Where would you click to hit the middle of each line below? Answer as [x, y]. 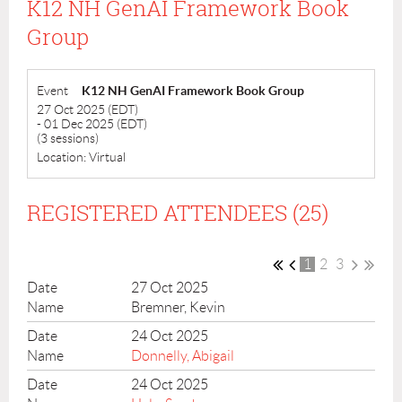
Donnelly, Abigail [183, 355]
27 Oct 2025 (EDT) [87, 109]
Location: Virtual [81, 157]
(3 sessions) [68, 138]
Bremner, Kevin [179, 307]
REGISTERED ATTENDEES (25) [178, 212]
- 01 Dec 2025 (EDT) [92, 123]
